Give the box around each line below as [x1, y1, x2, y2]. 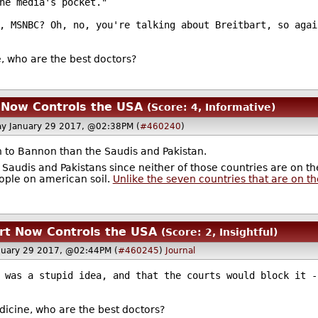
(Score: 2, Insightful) [160, 226, 278, 238]
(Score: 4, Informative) [146, 102, 275, 114]
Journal [165, 246, 196, 256]
